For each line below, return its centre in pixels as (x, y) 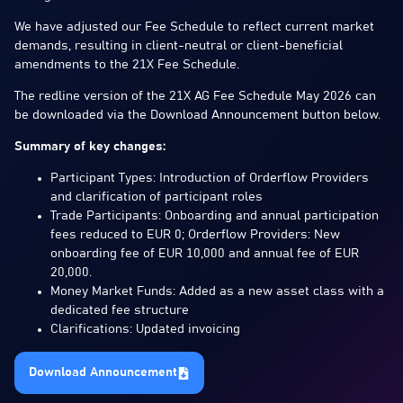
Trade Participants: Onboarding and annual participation (215, 216)
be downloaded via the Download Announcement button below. (197, 115)
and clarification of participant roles (157, 197)
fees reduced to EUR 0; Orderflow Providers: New (195, 235)
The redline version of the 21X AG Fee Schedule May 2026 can (195, 96)
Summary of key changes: (90, 147)
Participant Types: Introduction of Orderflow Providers (210, 178)
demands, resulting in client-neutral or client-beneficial (179, 46)
